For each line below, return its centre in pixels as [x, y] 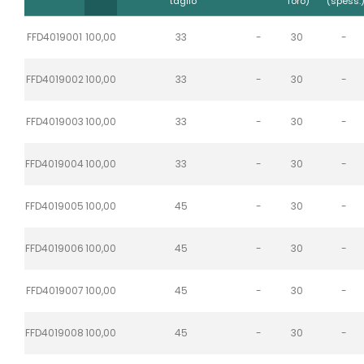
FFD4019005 [54, 206]
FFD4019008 [54, 332]
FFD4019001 [54, 37]
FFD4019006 [54, 248]
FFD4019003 [54, 121]
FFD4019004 [54, 163]
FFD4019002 [54, 79]
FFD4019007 [54, 290]
